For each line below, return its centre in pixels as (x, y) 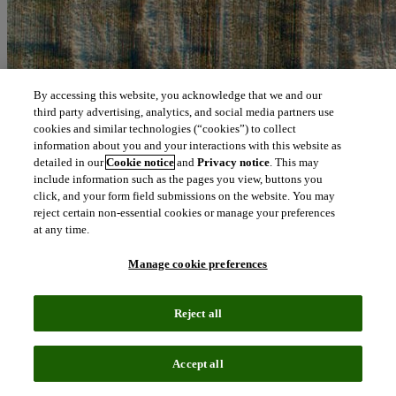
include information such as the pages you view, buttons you (179, 179)
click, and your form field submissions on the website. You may (185, 196)
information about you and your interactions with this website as (188, 145)
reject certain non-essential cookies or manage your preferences (185, 213)
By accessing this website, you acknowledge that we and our (178, 95)
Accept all (198, 364)
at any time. (62, 229)
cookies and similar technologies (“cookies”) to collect (165, 129)
